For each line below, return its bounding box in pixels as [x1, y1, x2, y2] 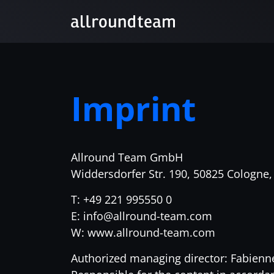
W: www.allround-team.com [70, 225, 215, 240]
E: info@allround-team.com [70, 209, 212, 223]
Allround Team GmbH [70, 150, 183, 165]
